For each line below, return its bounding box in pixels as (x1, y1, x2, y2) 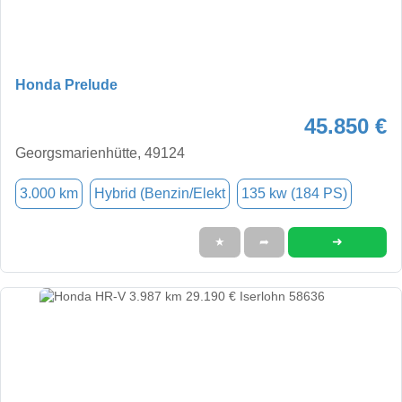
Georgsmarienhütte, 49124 (15, 144, 185, 161)
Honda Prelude (15, 76, 118, 92)
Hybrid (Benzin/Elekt (94, 185, 225, 201)
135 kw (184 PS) (241, 185, 347, 201)
